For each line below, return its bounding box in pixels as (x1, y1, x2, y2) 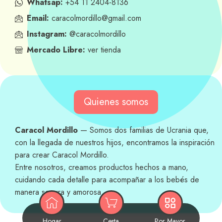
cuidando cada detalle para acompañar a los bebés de (15, 174, 199, 186)
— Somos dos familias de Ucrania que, (78, 124, 209, 136)
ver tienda (85, 44, 121, 56)
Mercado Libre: (27, 44, 85, 56)
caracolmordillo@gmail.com (52, 12, 141, 24)
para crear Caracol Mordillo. (15, 149, 109, 161)
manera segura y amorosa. (15, 186, 104, 198)
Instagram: (27, 28, 67, 40)
